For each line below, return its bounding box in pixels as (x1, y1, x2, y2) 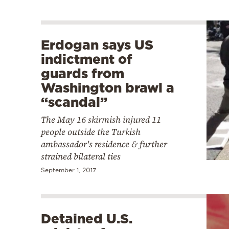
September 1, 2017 (41, 166, 96, 173)
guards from (41, 65, 124, 81)
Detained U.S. (41, 211, 132, 226)
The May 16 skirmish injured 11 (41, 113, 161, 126)
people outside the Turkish (41, 125, 141, 138)
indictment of (41, 51, 132, 66)
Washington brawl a (41, 80, 174, 95)
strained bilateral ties (41, 150, 121, 163)
